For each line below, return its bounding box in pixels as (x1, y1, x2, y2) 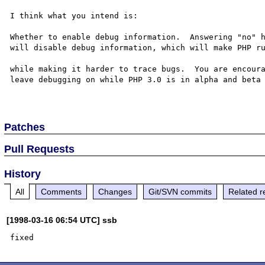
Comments (41, 186, 82, 196)
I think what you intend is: (10, 11, 138, 20)
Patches (4, 121, 46, 133)
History (4, 167, 41, 180)
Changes (98, 186, 132, 196)
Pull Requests (4, 143, 75, 155)
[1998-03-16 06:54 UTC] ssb (7, 215, 118, 225)
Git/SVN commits (148, 186, 212, 196)
